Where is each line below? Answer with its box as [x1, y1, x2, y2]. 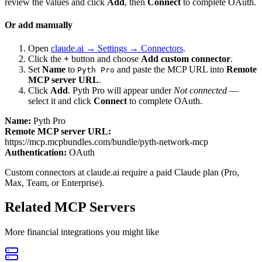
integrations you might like [58, 227, 159, 237]
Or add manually [5, 20, 73, 30]
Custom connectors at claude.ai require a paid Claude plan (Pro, [5, 167, 239, 177]
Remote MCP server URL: [5, 126, 111, 136]
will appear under [105, 85, 174, 95]
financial [27, 227, 58, 237]
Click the [28, 53, 64, 64]
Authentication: [5, 147, 67, 157]
